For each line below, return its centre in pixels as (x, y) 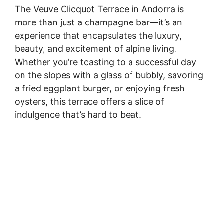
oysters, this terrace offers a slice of (89, 102)
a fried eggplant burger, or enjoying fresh (100, 88)
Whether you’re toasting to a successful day (105, 62)
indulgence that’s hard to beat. (78, 115)
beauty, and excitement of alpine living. (96, 49)
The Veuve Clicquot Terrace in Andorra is (99, 9)
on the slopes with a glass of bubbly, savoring (109, 75)
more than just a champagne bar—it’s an (99, 22)
